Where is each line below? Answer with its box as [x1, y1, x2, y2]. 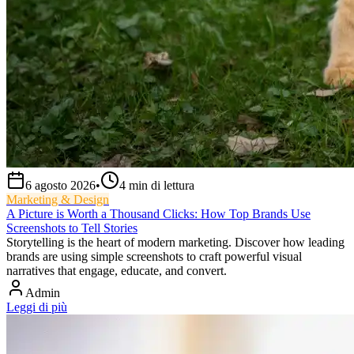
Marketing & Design [6, 193, 109, 207]
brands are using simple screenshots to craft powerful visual [6, 250, 302, 264]
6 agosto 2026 [25, 179, 96, 193]
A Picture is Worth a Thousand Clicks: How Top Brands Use [6, 207, 311, 221]
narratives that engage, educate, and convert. [6, 264, 227, 278]
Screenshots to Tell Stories [6, 221, 137, 235]
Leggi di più [6, 300, 67, 314]
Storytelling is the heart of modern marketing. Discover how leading [6, 235, 345, 250]
